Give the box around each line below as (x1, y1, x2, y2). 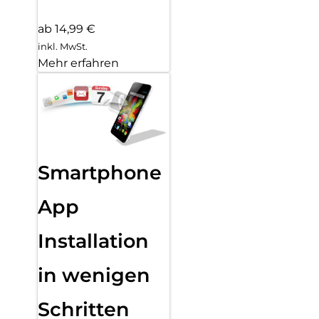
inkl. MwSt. (38, 40, 88, 52)
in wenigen (38, 263, 150, 287)
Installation (38, 229, 149, 253)
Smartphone (38, 160, 162, 184)
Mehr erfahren (38, 56, 119, 70)
